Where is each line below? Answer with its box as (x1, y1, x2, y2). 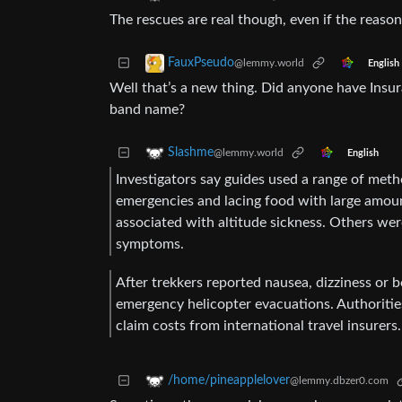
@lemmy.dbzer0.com (290, 375, 389, 387)
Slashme (168, 146, 214, 160)
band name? (109, 102, 185, 118)
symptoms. (116, 236, 184, 251)
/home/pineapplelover (168, 374, 290, 388)
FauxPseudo (168, 57, 234, 70)
